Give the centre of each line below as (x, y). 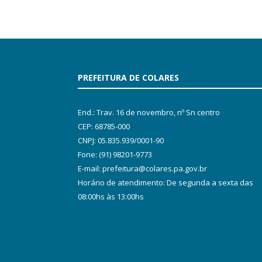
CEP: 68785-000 (104, 127)
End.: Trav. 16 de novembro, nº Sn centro (149, 113)
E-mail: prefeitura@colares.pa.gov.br (142, 169)
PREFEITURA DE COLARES (128, 78)
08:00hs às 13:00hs (111, 197)
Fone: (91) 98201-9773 (115, 155)
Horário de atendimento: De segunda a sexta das (166, 183)
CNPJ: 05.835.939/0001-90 (121, 141)
